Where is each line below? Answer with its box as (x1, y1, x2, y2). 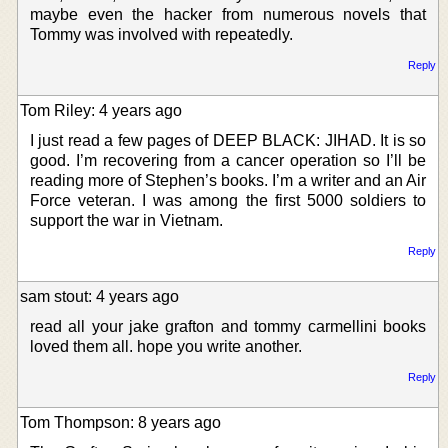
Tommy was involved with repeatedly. (30, 25, 293, 43)
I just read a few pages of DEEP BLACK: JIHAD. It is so (30, 131, 426, 149)
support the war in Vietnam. (30, 211, 223, 229)
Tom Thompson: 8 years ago (20, 413, 221, 431)
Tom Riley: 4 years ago (20, 101, 182, 119)
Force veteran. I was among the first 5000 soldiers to (30, 191, 426, 209)
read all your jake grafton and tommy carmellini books (30, 317, 426, 335)
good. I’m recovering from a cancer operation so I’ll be (30, 151, 426, 169)
